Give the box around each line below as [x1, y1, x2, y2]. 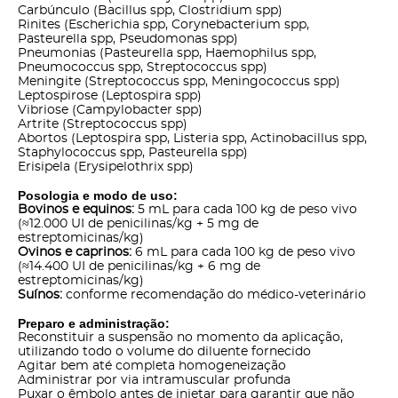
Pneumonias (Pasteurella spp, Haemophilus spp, [18, 47, 316, 60]
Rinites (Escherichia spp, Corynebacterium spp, [18, 19, 309, 32]
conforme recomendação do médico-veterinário [62, 289, 366, 302]
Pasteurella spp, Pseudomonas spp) [18, 33, 238, 46]
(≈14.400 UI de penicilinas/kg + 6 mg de [18, 260, 260, 274]
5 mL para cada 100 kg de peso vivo [134, 203, 357, 217]
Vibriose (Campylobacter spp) [18, 104, 203, 117]
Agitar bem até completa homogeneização [18, 360, 286, 373]
